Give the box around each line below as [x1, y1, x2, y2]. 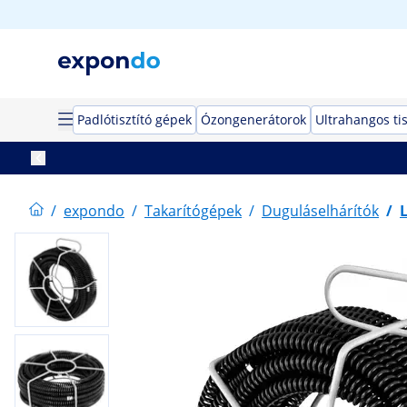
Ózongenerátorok [201, 111, 306, 128]
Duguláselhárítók [262, 201, 379, 221]
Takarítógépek [144, 201, 242, 221]
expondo [64, 201, 124, 221]
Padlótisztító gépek [77, 111, 192, 128]
